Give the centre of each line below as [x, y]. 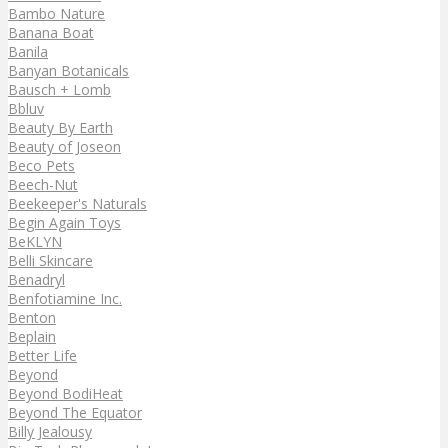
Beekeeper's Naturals [77, 203]
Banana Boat [51, 32]
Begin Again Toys [64, 222]
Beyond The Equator [75, 412]
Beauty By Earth [60, 127]
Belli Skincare [50, 260]
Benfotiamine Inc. [65, 298]
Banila [28, 51]
